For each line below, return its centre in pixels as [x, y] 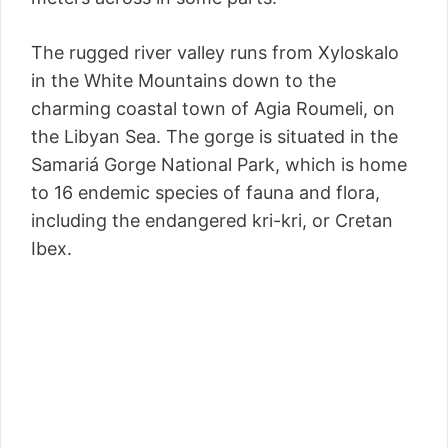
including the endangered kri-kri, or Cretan [212, 221]
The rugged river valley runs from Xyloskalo [215, 53]
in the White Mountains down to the [183, 81]
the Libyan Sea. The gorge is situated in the [214, 137]
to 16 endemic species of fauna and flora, [205, 193]
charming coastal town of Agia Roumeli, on [213, 109]
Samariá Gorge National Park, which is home [219, 165]
